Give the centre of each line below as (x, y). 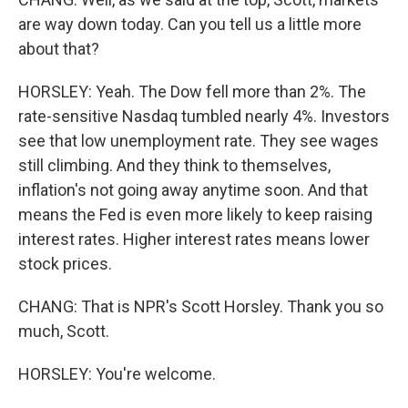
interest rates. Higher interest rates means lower (194, 239)
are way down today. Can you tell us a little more (190, 24)
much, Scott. (64, 331)
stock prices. (65, 264)
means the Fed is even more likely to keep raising (195, 214)
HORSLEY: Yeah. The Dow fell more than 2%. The (192, 92)
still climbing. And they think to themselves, (174, 165)
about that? (59, 49)
